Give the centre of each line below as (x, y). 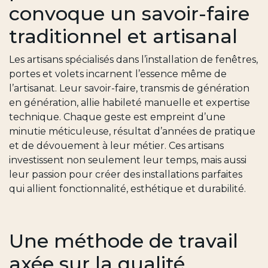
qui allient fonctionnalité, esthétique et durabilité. (127, 189)
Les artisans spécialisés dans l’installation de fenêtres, (133, 60)
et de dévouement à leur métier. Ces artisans (116, 146)
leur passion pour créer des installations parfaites (126, 175)
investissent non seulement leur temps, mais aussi (128, 160)
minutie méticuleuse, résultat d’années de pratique (132, 132)
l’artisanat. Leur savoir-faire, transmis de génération (129, 89)
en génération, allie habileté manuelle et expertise (130, 103)
